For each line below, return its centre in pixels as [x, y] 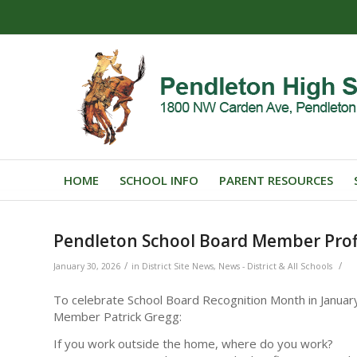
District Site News [178, 266]
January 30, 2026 [87, 266]
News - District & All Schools [275, 266]
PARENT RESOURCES [276, 180]
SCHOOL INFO [159, 180]
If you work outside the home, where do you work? [193, 343]
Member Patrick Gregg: [119, 316]
